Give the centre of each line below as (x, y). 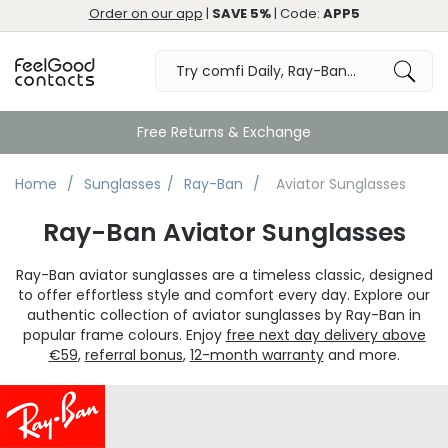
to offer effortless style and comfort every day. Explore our (224, 295)
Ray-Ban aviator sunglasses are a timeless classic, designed (224, 275)
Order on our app (145, 13)
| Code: (296, 13)
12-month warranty (256, 355)
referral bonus (133, 355)
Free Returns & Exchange (224, 132)
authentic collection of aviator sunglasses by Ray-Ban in (224, 315)
